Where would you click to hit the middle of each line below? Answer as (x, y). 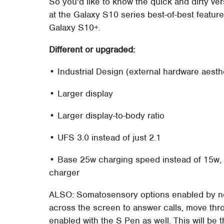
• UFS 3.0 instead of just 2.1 (105, 137)
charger (64, 172)
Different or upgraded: (92, 49)
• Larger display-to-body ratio (107, 115)
